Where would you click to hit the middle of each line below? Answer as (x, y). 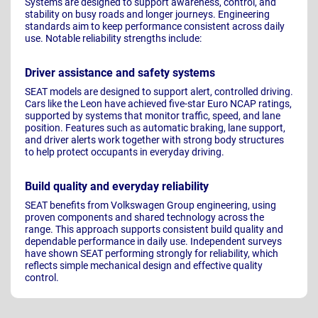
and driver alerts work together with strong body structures (154, 140)
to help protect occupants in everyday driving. (125, 152)
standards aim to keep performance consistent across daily (155, 27)
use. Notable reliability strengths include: (113, 39)
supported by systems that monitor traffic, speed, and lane (153, 116)
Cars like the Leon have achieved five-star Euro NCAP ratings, (158, 104)
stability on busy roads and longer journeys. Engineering (147, 15)
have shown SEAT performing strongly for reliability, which (152, 254)
